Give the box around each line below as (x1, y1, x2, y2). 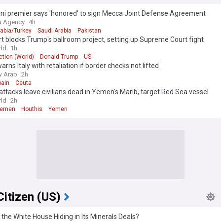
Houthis (21, 105, 42, 112)
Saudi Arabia (37, 27, 72, 34)
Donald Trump (40, 53, 78, 60)
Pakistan (77, 27, 101, 34)
